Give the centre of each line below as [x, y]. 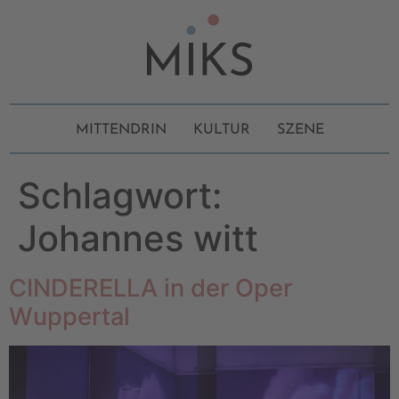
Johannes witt [138, 239]
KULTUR [221, 130]
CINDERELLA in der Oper [151, 289]
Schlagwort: [120, 196]
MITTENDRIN [121, 130]
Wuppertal [69, 317]
